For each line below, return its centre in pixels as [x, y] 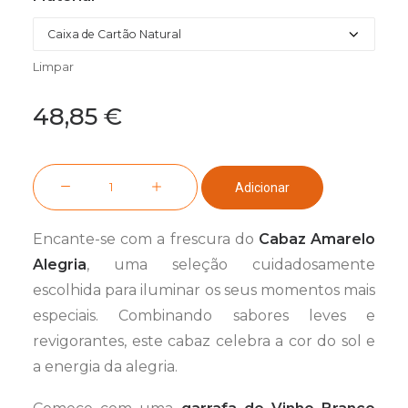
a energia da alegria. [105, 367]
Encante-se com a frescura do [146, 239]
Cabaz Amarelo [317, 239]
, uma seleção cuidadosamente [231, 265]
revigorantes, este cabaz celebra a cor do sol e [204, 341]
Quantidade [78, 177]
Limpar [53, 66]
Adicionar [262, 187]
